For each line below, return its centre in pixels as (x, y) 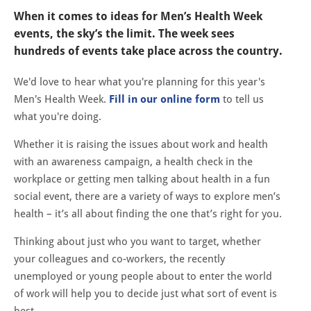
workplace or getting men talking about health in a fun (142, 179)
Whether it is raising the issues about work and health (141, 144)
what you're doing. (59, 116)
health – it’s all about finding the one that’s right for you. (148, 213)
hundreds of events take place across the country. (148, 51)
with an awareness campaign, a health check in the (133, 161)
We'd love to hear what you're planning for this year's (140, 82)
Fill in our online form (165, 99)
